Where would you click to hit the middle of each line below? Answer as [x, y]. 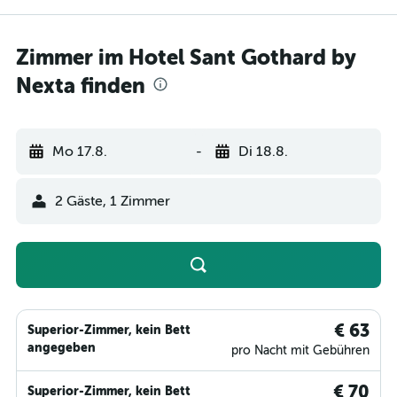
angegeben [62, 347]
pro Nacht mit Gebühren [300, 350]
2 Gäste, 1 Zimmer [113, 201]
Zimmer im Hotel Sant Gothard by [186, 58]
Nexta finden [81, 86]
